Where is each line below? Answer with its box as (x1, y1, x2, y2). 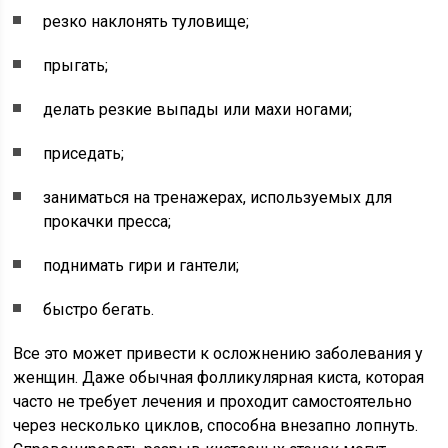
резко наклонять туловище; (43, 12, 250, 32)
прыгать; (43, 56, 109, 76)
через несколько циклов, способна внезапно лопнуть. (13, 416, 419, 436)
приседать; (43, 144, 125, 164)
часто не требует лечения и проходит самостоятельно (13, 392, 413, 412)
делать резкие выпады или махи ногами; (43, 100, 353, 120)
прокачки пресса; (43, 212, 172, 232)
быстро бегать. (43, 300, 155, 320)
